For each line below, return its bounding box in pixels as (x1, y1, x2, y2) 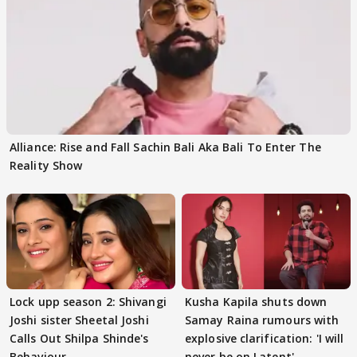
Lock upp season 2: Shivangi (10, 293, 167, 309)
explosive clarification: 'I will (185, 330, 344, 346)
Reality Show (10, 158, 83, 174)
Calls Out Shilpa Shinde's (10, 330, 149, 346)
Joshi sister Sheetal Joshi (10, 312, 149, 328)
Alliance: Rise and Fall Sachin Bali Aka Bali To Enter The (10, 139, 321, 155)
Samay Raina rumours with (185, 312, 339, 328)
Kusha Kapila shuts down (185, 293, 328, 309)
